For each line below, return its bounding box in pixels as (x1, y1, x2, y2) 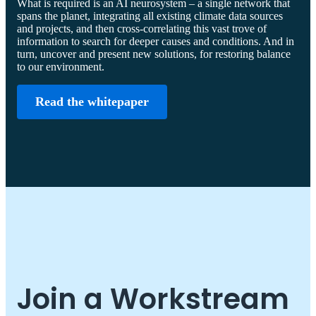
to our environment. (17, 60, 104, 73)
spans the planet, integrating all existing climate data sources (17, 9, 283, 22)
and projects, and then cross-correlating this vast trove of (17, 22, 267, 35)
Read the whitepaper (35, 94, 149, 109)
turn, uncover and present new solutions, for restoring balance (17, 47, 291, 60)
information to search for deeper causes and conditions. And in (17, 35, 294, 47)
